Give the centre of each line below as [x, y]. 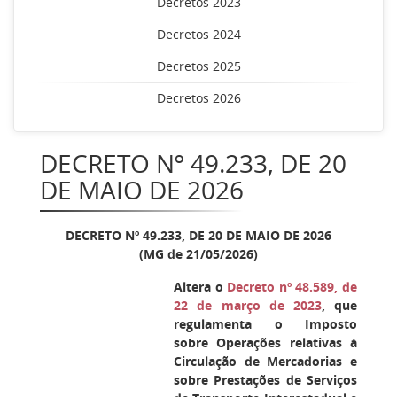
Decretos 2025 [198, 66]
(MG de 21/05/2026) [198, 254]
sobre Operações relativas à [265, 343]
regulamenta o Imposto [265, 324]
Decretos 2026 [198, 98]
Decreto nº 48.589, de [292, 287]
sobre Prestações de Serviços [265, 380]
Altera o [201, 287]
